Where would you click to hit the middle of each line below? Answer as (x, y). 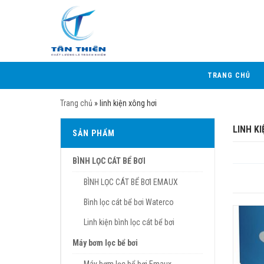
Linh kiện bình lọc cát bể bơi (129, 222)
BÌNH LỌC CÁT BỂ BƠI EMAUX (131, 182)
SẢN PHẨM (94, 133)
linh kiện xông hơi (128, 103)
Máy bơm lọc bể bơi (105, 243)
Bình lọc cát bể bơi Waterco (129, 202)
